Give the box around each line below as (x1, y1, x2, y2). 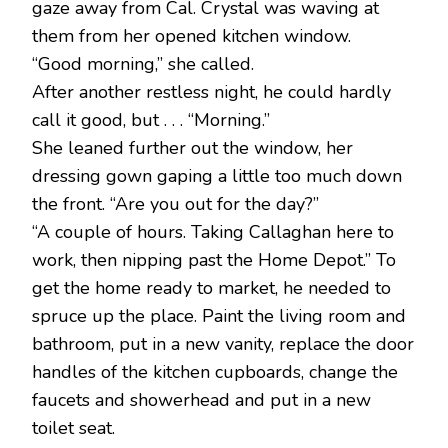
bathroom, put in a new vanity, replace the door (32, 332, 414, 357)
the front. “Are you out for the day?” (32, 192, 319, 217)
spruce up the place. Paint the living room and (32, 304, 406, 329)
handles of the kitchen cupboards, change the (32, 360, 398, 385)
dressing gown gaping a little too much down (32, 164, 402, 189)
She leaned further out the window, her (32, 136, 353, 161)
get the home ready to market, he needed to (32, 276, 391, 301)
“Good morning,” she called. (32, 52, 254, 77)
